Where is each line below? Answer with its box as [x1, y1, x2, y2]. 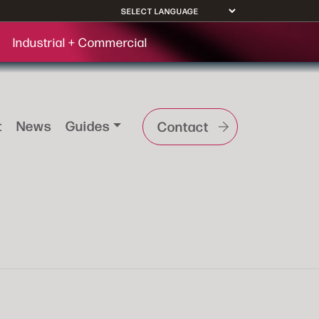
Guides [65, 115, 110, 135]
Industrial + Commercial [12, 34, 147, 50]
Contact [157, 116, 209, 135]
